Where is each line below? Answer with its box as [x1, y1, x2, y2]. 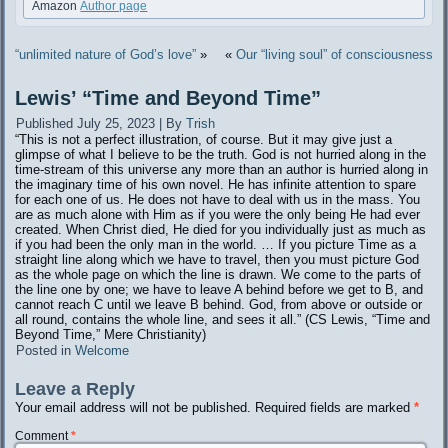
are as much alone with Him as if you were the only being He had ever [15, 207, 421, 223]
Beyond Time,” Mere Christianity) [15, 327, 207, 343]
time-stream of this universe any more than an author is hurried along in [15, 162, 429, 178]
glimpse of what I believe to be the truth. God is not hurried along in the [15, 147, 427, 163]
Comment [15, 429, 72, 444]
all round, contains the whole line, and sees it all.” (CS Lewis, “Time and [15, 312, 431, 328]
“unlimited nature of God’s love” [15, 47, 197, 63]
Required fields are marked [255, 400, 415, 416]
